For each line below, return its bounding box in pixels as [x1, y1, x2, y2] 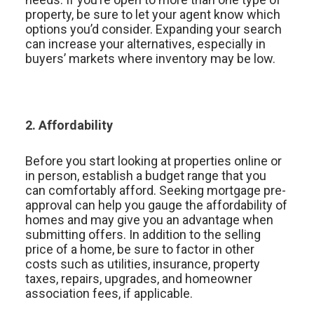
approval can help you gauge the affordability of [25, 197, 287, 212]
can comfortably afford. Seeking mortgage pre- [25, 182, 286, 198]
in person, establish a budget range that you [25, 168, 266, 183]
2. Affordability [25, 117, 113, 132]
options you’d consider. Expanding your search [25, 21, 282, 36]
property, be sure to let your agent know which [25, 6, 280, 22]
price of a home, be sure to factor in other [25, 241, 254, 257]
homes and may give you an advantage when [25, 212, 273, 227]
